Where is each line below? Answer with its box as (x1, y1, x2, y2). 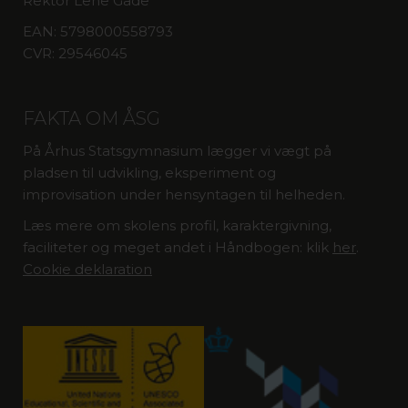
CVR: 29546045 (23, 45, 127, 62)
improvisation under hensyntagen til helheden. (23, 186, 345, 203)
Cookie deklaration (23, 260, 152, 278)
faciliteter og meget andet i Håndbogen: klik (23, 239, 332, 256)
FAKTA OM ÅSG (23, 107, 160, 129)
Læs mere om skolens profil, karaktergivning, (23, 217, 331, 234)
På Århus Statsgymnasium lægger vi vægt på (23, 142, 331, 159)
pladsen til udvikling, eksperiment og (23, 164, 276, 181)
